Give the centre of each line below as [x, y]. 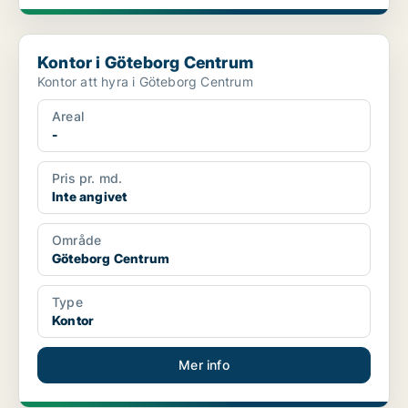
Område [77, 240]
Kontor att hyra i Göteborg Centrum [145, 82]
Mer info [204, 365]
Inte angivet [90, 197]
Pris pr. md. [87, 178]
